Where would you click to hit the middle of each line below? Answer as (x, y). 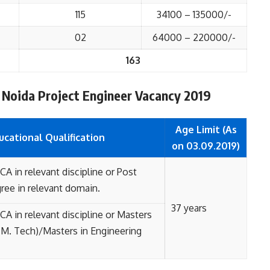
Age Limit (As (206, 130)
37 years (189, 208)
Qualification (75, 137)
